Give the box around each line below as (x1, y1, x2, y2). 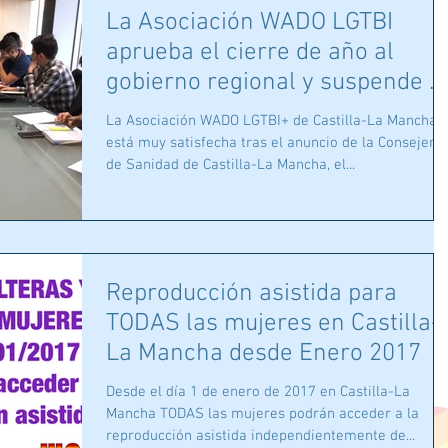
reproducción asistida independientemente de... (106, 426, 415, 445)
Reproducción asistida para (106, 278, 397, 309)
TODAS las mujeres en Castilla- (106, 308, 440, 339)
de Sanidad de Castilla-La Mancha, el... (106, 155, 355, 174)
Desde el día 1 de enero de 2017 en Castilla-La (106, 382, 410, 401)
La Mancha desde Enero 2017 (106, 338, 421, 369)
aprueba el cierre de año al (106, 37, 394, 68)
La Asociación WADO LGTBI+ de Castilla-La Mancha (106, 111, 437, 130)
